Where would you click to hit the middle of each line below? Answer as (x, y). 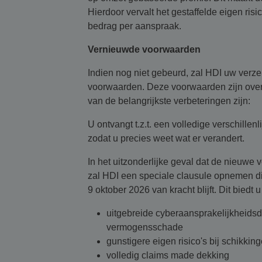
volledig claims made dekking (168, 255)
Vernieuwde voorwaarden (144, 49)
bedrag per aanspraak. (135, 26)
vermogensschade (145, 227)
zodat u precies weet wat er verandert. (166, 138)
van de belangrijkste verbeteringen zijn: (169, 101)
